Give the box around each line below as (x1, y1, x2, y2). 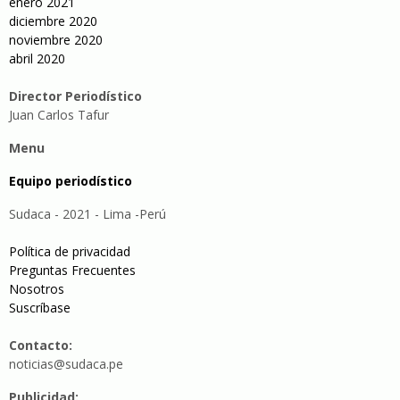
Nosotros (9, 280, 64, 298)
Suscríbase (9, 299, 71, 317)
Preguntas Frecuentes (9, 262, 136, 279)
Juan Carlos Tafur (9, 106, 109, 124)
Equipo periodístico (9, 172, 132, 190)
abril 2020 (9, 50, 65, 68)
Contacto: (9, 337, 72, 354)
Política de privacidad (9, 243, 130, 261)
